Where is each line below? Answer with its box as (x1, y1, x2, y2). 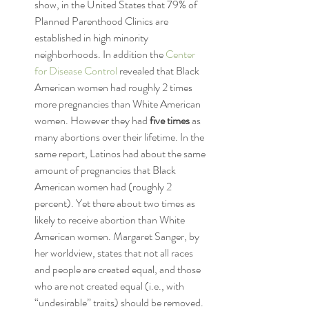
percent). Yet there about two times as (34, 195, 197, 211)
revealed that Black (119, 63, 201, 79)
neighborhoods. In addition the (34, 46, 166, 62)
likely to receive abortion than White (34, 212, 187, 228)
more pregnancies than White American (34, 96, 203, 112)
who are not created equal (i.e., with (34, 278, 186, 294)
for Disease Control (34, 63, 119, 79)
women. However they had (34, 112, 150, 128)
